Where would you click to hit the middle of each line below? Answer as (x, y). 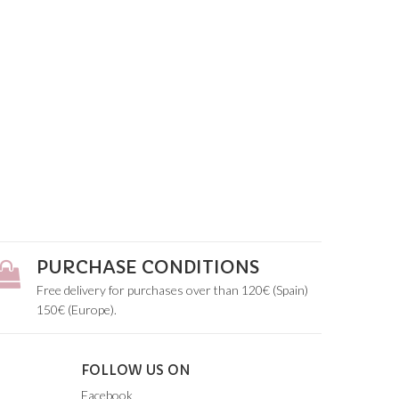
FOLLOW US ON (136, 370)
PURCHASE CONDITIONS (148, 267)
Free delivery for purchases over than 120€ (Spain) (172, 289)
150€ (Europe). (77, 309)
